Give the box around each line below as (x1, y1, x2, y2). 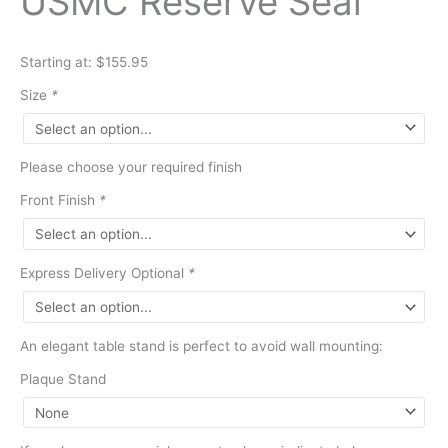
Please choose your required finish (20, 159, 242, 176)
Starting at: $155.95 (20, 53, 148, 70)
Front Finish (20, 192, 99, 209)
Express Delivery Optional (20, 265, 188, 282)
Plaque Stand (20, 370, 106, 387)
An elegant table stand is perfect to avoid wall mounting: (20, 337, 383, 354)
